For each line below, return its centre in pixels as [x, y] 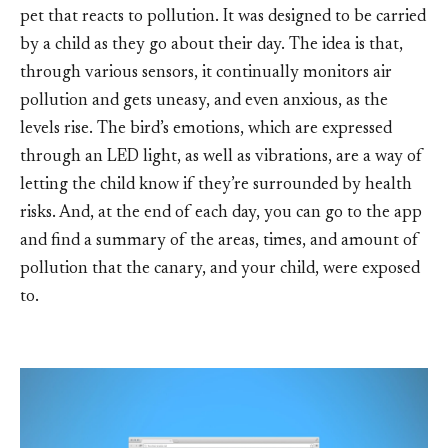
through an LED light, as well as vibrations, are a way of [221, 157]
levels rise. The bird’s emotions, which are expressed [206, 129]
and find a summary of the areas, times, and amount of [219, 241]
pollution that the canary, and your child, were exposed [220, 269]
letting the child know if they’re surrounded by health [216, 185]
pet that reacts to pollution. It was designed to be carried [223, 17]
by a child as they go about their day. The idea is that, [211, 45]
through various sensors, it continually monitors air [206, 73]
